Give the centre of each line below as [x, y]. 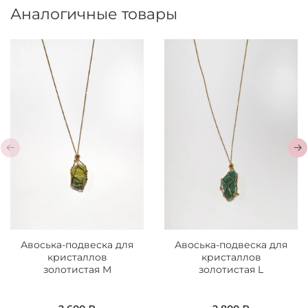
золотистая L [231, 269]
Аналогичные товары [94, 13]
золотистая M [77, 269]
